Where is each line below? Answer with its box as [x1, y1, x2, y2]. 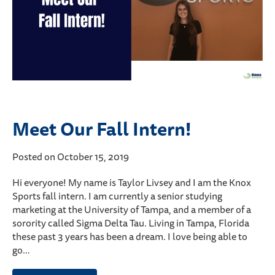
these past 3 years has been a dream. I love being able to [12, 228, 247, 245]
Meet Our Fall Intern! [12, 114, 192, 144]
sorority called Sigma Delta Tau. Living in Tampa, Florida [12, 215, 249, 231]
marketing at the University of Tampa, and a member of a [12, 201, 251, 218]
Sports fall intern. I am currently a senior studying [12, 188, 222, 204]
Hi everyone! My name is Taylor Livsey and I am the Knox [12, 174, 251, 191]
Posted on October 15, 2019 [12, 149, 129, 165]
